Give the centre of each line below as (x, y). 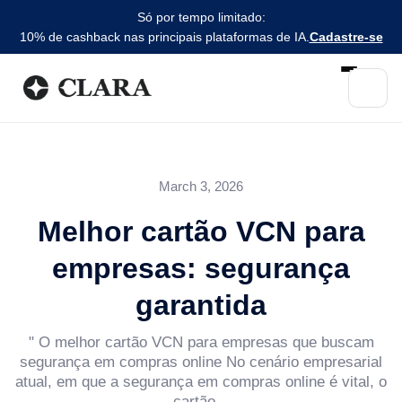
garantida (201, 305)
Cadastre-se (346, 37)
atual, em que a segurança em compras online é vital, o (201, 382)
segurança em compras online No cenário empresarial (201, 362)
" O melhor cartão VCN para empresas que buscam (201, 342)
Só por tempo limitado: (201, 17)
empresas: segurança (201, 268)
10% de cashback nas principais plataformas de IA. (164, 37)
